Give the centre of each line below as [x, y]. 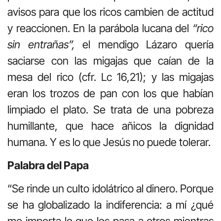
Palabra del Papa [48, 165]
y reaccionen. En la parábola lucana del [100, 28]
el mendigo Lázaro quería [144, 44]
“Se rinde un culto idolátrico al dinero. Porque [110, 189]
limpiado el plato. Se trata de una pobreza [110, 109]
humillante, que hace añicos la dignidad [110, 126]
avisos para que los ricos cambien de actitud [110, 12]
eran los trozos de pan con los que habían [110, 93]
